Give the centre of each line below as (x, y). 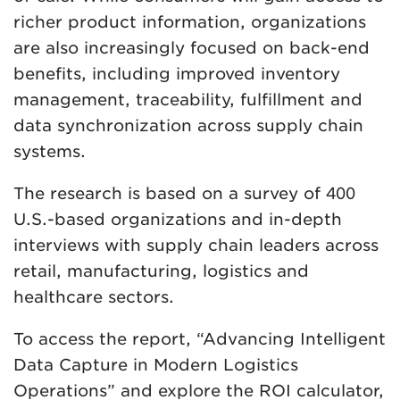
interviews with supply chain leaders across (196, 245)
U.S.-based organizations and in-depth (178, 219)
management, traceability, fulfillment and (188, 99)
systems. (50, 151)
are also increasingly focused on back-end (192, 47)
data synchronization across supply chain (188, 125)
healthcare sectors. (94, 296)
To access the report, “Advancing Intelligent (200, 338)
